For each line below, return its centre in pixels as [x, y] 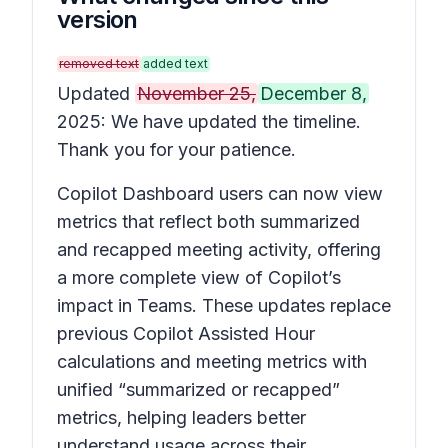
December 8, [313, 93]
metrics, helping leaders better [181, 417]
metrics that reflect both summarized [208, 221]
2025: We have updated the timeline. [209, 121]
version [97, 19]
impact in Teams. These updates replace [224, 305]
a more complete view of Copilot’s [199, 277]
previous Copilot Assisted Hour [186, 333]
